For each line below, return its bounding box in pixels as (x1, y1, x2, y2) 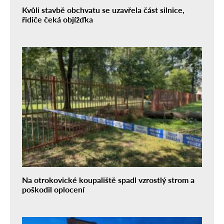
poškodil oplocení (22, 184, 84, 194)
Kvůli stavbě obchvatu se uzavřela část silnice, (22, 5, 184, 14)
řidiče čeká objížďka (22, 14, 93, 24)
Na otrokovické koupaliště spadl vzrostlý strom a (22, 175, 194, 184)
